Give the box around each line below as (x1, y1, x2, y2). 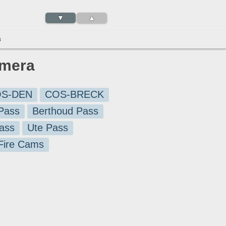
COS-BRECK (45, 89, 104, 100)
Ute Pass (27, 122, 68, 133)
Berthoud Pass (32, 105, 98, 117)
